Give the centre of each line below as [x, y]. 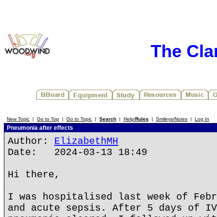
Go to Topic [79, 119]
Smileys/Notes [172, 119]
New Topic [18, 119]
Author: [31, 141]
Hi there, [34, 175]
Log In [202, 119]
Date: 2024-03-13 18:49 [77, 152]
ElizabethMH [86, 141]
